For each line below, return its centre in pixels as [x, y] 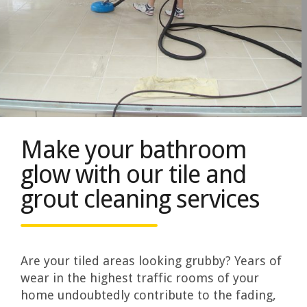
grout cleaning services [140, 199]
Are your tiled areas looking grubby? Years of [151, 260]
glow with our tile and [134, 175]
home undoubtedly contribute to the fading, [149, 295]
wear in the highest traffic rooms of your [140, 278]
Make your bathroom [134, 150]
